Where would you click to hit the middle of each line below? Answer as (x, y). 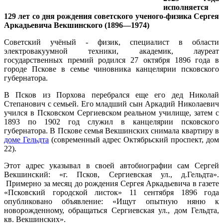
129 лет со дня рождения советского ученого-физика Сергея (111, 16)
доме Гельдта (26, 140)
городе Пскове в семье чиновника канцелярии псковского (111, 69)
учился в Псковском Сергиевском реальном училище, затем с (111, 113)
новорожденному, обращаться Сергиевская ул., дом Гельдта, (111, 211)
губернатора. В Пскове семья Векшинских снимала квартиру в (111, 131)
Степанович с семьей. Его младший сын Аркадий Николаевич (111, 104)
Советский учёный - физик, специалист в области (111, 42)
